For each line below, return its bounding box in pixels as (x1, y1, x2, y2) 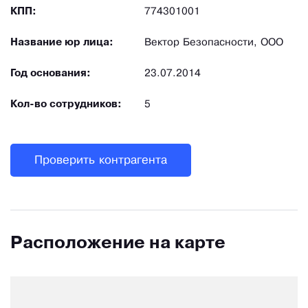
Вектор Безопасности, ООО (144, 38, 283, 48)
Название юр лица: (10, 38, 113, 48)
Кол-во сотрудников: (10, 100, 122, 110)
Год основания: (10, 69, 91, 79)
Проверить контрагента (34, 155, 167, 166)
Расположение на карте (10, 236, 225, 252)
